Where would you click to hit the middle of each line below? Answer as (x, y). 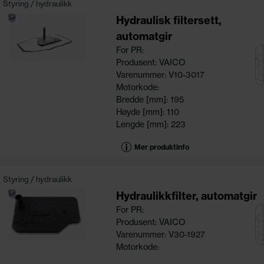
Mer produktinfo (161, 147)
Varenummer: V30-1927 (160, 235)
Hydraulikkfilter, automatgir (186, 196)
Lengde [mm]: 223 (151, 124)
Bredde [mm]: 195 (150, 99)
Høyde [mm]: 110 (147, 112)
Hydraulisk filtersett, (169, 20)
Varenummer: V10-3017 (160, 75)
